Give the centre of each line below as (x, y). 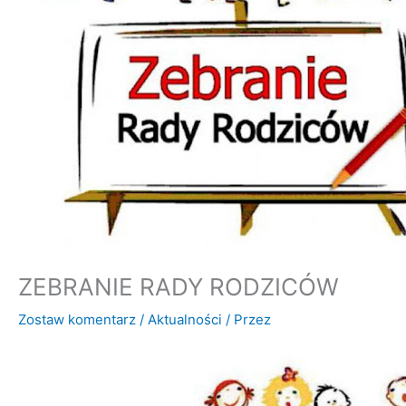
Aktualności (185, 319)
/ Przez (246, 319)
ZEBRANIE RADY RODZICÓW (179, 286)
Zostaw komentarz (77, 319)
